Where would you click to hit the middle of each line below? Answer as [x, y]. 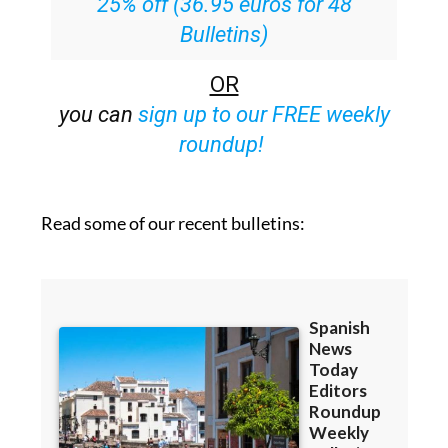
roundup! [221, 145]
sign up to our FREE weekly [263, 115]
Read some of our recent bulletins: [172, 223]
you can [98, 115]
